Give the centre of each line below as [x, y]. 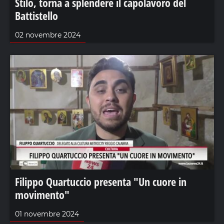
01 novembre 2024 [47, 214]
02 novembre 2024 [48, 35]
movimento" [42, 195]
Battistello [36, 15]
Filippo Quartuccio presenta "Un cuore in [101, 182]
